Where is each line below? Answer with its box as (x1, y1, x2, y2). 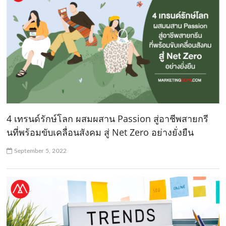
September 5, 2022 (12, 148, 67, 154)
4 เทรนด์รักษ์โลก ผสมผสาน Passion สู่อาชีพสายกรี (7, 112, 209, 125)
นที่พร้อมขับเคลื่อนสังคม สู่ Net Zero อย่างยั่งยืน (7, 126, 194, 139)
